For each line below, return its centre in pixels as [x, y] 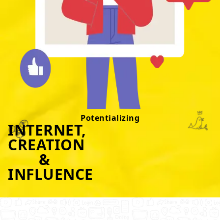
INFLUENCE [51, 174]
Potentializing [110, 118]
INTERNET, [47, 130]
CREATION [46, 145]
